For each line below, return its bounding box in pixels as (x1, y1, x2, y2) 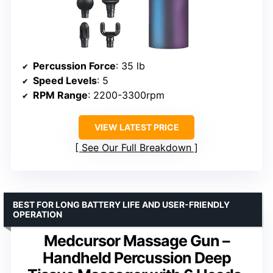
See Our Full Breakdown (82, 141, 191, 154)
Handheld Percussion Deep (42, 248, 231, 267)
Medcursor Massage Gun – (43, 231, 230, 250)
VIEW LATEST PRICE (94, 121, 179, 132)
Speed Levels (33, 74, 97, 87)
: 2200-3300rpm (88, 88, 165, 101)
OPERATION (13, 208, 62, 219)
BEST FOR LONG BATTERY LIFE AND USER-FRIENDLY (13, 199, 230, 210)
